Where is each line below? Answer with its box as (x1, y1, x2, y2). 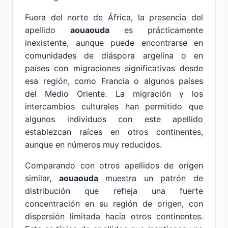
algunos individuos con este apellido (25, 114, 203, 124)
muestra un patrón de (98, 173, 204, 183)
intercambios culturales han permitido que (25, 101, 203, 111)
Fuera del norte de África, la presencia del (25, 12, 203, 22)
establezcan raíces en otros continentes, (25, 127, 203, 137)
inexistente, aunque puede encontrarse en (25, 38, 203, 48)
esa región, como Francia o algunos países (25, 76, 203, 86)
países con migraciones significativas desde (25, 63, 203, 73)
